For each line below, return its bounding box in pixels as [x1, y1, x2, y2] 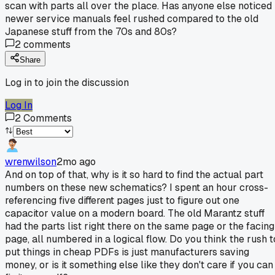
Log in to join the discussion [5, 76, 129, 89]
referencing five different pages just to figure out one [5, 193, 239, 207]
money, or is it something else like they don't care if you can [5, 258, 273, 271]
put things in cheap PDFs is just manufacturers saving [5, 245, 249, 258]
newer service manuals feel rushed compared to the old [5, 12, 258, 25]
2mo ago [56, 155, 96, 168]
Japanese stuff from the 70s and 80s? [5, 25, 177, 38]
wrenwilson [5, 155, 56, 168]
